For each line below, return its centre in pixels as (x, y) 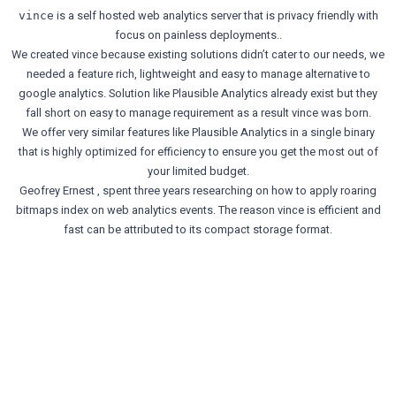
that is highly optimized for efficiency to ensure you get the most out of (198, 152)
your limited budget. (198, 172)
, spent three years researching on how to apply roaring (236, 191)
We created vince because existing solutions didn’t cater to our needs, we (198, 55)
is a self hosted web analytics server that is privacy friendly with (216, 16)
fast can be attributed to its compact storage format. (198, 230)
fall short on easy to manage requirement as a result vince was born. (198, 114)
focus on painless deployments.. (198, 36)
